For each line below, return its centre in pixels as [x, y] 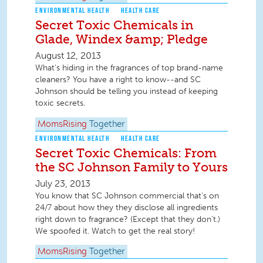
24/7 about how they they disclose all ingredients [127, 207]
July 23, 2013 [63, 183]
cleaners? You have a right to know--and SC [118, 80]
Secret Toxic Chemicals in [114, 25]
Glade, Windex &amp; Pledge [122, 39]
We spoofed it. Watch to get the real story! [115, 231]
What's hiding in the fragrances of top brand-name [129, 68]
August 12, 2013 [68, 56]
